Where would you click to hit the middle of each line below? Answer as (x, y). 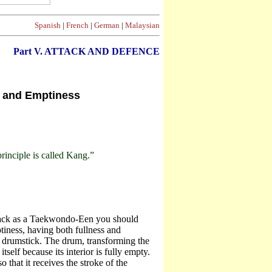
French (77, 25)
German (107, 25)
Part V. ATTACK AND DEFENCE (87, 51)
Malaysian (142, 25)
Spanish (48, 25)
